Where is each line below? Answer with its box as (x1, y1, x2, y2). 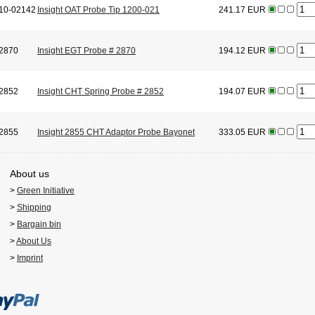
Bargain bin (17, 219, 61, 230)
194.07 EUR (219, 86, 266, 97)
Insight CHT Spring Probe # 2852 (37, 86, 164, 97)
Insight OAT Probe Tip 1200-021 (37, 5, 160, 15)
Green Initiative (17, 186, 75, 196)
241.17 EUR (219, 5, 266, 15)
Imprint (17, 253, 43, 264)
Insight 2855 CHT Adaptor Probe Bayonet (37, 127, 195, 138)
